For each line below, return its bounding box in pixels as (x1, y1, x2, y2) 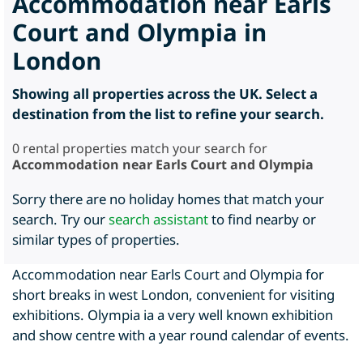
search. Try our (12, 210, 109, 228)
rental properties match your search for (19, 139, 267, 157)
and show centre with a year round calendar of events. (12, 326, 349, 344)
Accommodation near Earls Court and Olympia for (12, 265, 324, 284)
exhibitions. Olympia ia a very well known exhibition (12, 305, 333, 324)
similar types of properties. (12, 230, 180, 249)
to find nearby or (208, 210, 316, 228)
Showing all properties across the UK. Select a (12, 84, 318, 103)
